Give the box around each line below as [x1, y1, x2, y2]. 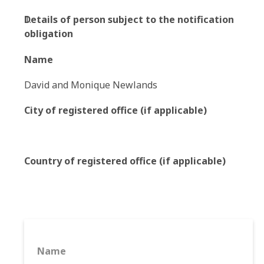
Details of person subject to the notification [24, 13, 234, 26]
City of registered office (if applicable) [24, 104, 207, 117]
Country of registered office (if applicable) [24, 154, 226, 167]
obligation [24, 27, 73, 40]
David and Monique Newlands [24, 78, 157, 91]
